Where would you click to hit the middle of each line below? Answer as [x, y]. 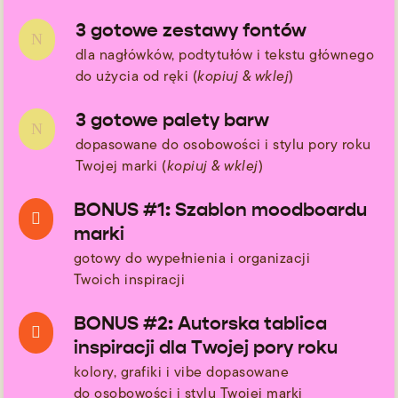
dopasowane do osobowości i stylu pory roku [223, 144]
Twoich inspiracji [129, 279]
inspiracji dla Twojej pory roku [205, 347]
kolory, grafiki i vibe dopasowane [181, 371]
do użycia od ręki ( [136, 76]
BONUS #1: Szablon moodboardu [220, 209]
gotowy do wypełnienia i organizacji [191, 258]
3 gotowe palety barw [172, 119]
